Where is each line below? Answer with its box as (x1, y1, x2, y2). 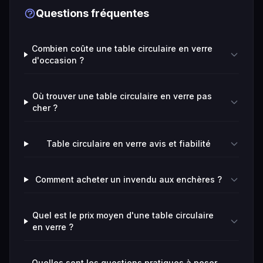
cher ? (32, 103, 58, 113)
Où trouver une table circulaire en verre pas (32, 91, 213, 101)
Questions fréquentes (36, 7, 149, 19)
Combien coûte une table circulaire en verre (32, 43, 213, 53)
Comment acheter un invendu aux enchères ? (35, 174, 222, 184)
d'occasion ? (32, 55, 85, 65)
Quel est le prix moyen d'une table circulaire (32, 210, 214, 220)
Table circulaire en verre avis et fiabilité (46, 139, 211, 149)
